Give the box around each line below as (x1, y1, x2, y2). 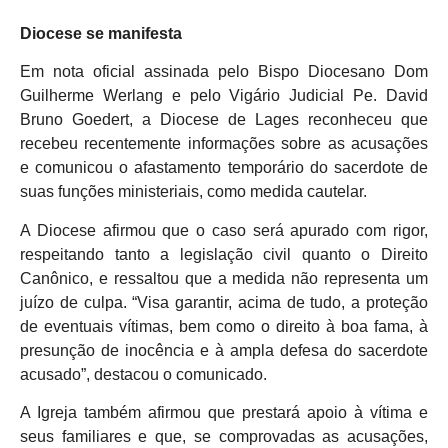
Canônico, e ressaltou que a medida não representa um (20, 269, 428, 287)
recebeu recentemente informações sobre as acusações (20, 135, 428, 153)
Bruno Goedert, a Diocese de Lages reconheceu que (20, 111, 428, 129)
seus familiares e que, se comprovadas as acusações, (20, 428, 428, 446)
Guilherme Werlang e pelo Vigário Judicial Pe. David (20, 87, 428, 105)
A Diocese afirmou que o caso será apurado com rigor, (20, 221, 428, 239)
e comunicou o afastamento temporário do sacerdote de (20, 159, 428, 177)
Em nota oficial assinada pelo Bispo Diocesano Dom (20, 63, 428, 81)
